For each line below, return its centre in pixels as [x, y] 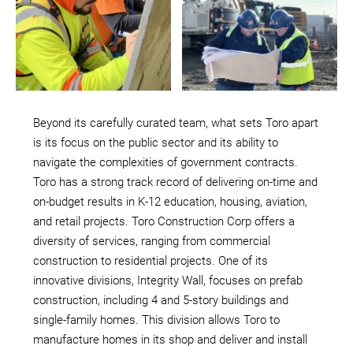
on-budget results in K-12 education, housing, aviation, [170, 201]
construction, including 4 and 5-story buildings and [161, 300]
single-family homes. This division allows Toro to [156, 320]
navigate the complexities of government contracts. [165, 162]
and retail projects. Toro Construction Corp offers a [164, 221]
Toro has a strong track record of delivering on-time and [175, 182]
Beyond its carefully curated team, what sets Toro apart [176, 123]
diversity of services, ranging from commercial [152, 241]
